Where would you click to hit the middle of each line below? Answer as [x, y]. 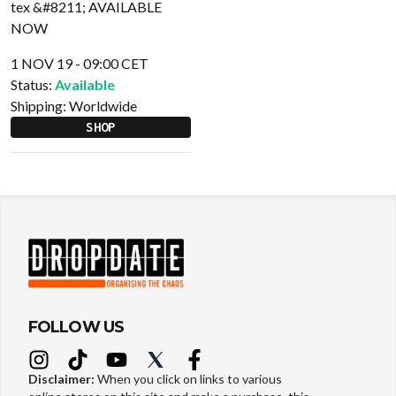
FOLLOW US [76, 327]
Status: [31, 84]
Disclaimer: [63, 379]
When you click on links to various [190, 379]
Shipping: [40, 106]
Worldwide [103, 106]
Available [85, 84]
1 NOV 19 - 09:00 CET [80, 63]
